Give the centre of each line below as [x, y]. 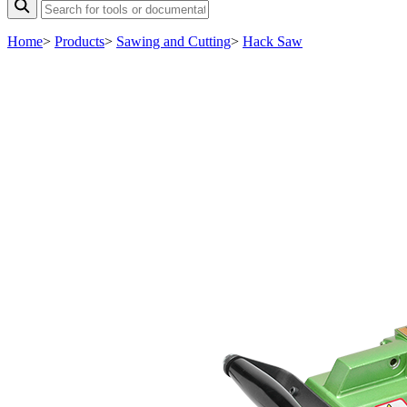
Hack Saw [273, 41]
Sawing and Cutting [174, 41]
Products [79, 41]
